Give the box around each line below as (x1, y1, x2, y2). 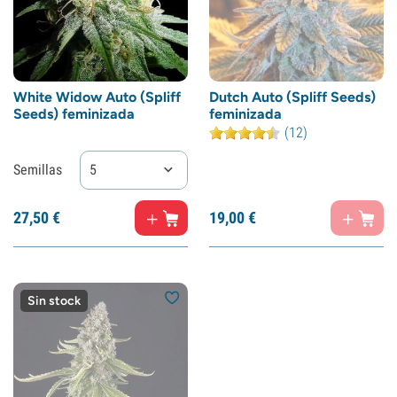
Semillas (13, 161, 62, 178)
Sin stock (27, 293, 81, 308)
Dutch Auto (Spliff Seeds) (209, 89, 376, 105)
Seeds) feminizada (13, 105, 135, 122)
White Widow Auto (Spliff (13, 89, 181, 105)
